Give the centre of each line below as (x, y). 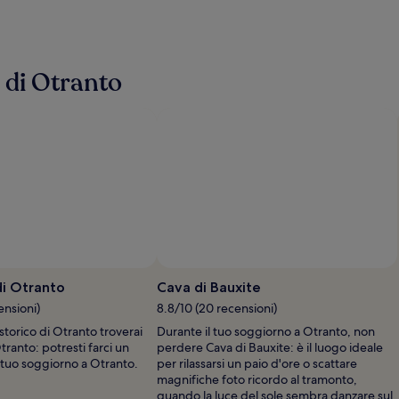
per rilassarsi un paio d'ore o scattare (257, 363)
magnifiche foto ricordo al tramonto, (257, 379)
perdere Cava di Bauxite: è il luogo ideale (270, 347)
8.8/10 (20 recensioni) (217, 308)
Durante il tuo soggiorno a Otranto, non (266, 331)
